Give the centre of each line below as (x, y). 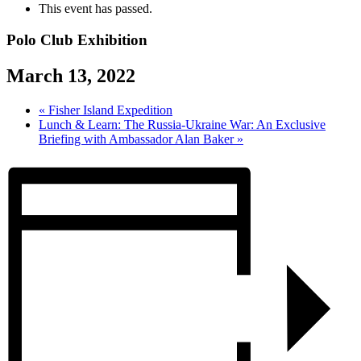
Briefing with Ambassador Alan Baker (138, 139)
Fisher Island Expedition (109, 110)
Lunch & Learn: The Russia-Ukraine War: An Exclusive (182, 124)
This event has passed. (95, 9)
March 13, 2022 (71, 75)
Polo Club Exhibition (77, 39)
